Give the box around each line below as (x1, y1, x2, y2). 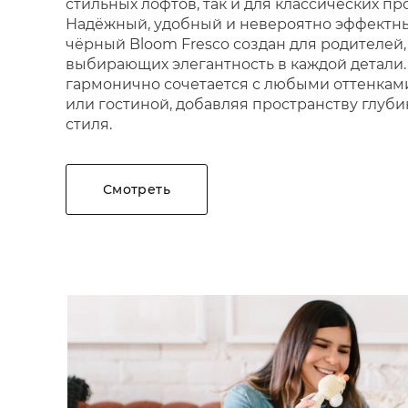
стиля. (66, 116, 112, 133)
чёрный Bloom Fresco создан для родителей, (66, 36, 406, 53)
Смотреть (102, 181, 171, 198)
